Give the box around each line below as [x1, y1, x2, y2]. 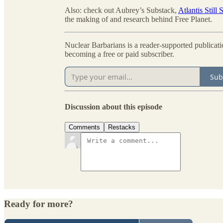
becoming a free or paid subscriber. [65, 50, 174, 59]
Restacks [108, 123, 135, 131]
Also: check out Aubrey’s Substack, [65, 6, 178, 15]
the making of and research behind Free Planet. [65, 15, 212, 24]
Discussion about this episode [65, 102, 162, 111]
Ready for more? [4, 198, 73, 209]
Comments [69, 123, 100, 131]
